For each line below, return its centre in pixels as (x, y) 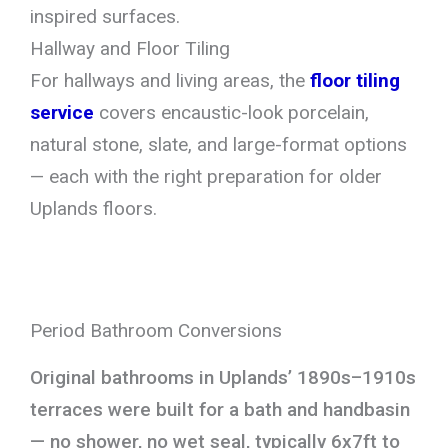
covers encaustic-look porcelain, (231, 112)
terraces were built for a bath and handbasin (220, 409)
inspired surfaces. (105, 16)
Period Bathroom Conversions (156, 330)
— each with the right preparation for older (206, 176)
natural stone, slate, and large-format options (218, 144)
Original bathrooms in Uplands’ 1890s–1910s (223, 377)
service (62, 112)
